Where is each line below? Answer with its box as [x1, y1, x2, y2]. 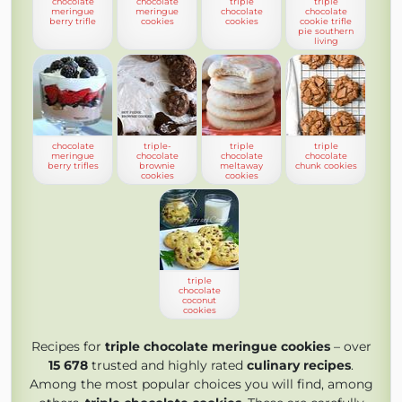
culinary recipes [247, 357, 351, 373]
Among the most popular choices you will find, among [29, 376, 373, 392]
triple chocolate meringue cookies [104, 338, 330, 354]
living [313, 36, 338, 46]
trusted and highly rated [88, 357, 247, 373]
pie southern [298, 26, 354, 36]
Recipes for [31, 338, 105, 354]
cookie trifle [300, 16, 352, 26]
